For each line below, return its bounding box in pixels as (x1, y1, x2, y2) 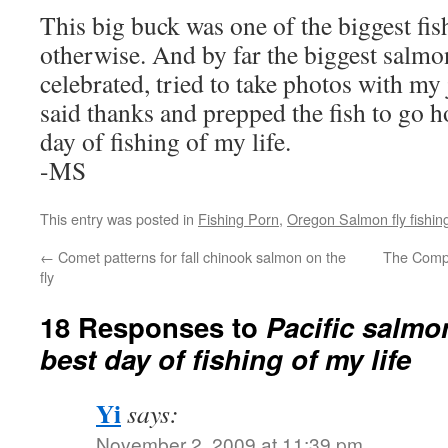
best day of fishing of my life (40, 339, 411, 378)
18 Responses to (40, 307, 266, 346)
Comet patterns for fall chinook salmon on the (54, 246, 346, 267)
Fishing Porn (198, 208, 279, 229)
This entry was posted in (40, 208, 198, 229)
